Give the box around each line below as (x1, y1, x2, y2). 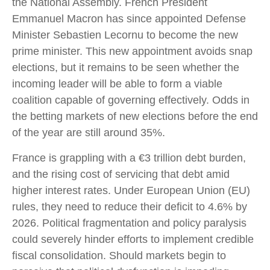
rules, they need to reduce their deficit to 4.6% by (12, 201, 247, 213)
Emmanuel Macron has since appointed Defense (12, 13, 246, 25)
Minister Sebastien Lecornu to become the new (12, 29, 238, 42)
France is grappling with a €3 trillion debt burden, (12, 152, 246, 165)
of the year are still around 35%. (12, 127, 165, 139)
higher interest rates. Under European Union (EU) (12, 184, 250, 197)
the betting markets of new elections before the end (12, 110, 258, 123)
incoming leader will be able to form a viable (12, 78, 222, 90)
